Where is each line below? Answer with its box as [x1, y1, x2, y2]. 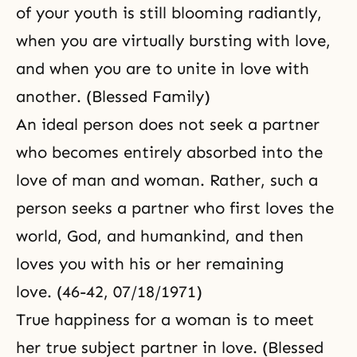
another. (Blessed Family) [16, 87, 210, 106]
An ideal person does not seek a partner [16, 115, 320, 134]
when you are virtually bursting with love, [16, 31, 331, 50]
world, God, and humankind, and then [16, 226, 304, 245]
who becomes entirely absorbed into [16, 143, 297, 162]
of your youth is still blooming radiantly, [16, 3, 322, 22]
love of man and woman [16, 171, 200, 190]
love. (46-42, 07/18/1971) [16, 282, 202, 301]
